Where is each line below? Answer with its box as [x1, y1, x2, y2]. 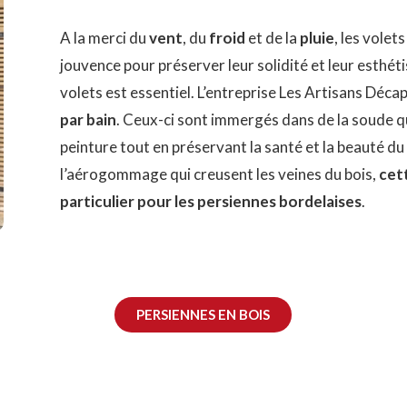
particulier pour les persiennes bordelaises [60, 192, 362, 212]
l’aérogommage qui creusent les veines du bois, [60, 164, 380, 184]
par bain [60, 110, 117, 130]
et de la [245, 28, 301, 48]
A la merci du [60, 28, 150, 48]
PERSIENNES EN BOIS [136, 306, 271, 323]
